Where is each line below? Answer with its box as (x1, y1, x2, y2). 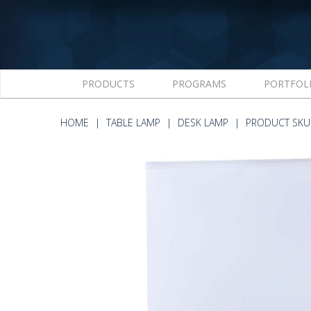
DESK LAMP (178, 116, 228, 129)
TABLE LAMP (106, 116, 160, 129)
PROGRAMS (171, 77, 226, 90)
